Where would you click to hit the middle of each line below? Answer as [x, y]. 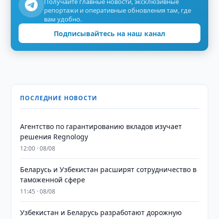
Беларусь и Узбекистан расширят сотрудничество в [109, 169]
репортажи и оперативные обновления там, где [118, 10]
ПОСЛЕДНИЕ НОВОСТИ [59, 98]
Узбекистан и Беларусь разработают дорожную [101, 212]
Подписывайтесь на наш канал [109, 33]
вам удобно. [63, 19]
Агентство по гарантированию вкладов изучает [101, 126]
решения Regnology [54, 137]
